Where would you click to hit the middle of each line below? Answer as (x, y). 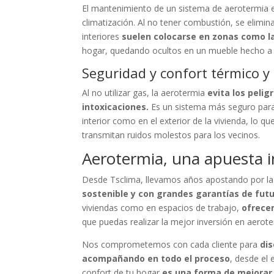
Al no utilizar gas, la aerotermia (145, 93)
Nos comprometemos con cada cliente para (170, 244)
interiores (102, 36)
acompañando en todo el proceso (156, 258)
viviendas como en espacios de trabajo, (162, 208)
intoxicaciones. (116, 107)
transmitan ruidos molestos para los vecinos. (172, 135)
